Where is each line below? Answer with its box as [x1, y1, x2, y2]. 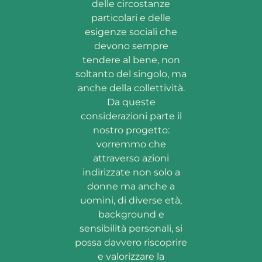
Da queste [106, 96, 156, 108]
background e [98, 209, 164, 220]
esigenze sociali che [85, 26, 177, 38]
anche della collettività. [77, 82, 185, 94]
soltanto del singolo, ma [75, 68, 187, 80]
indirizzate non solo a [82, 167, 180, 178]
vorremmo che [96, 139, 166, 150]
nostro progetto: [92, 125, 170, 136]
